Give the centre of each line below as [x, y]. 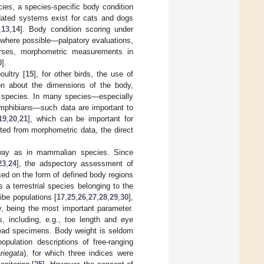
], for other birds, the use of [83, 74]
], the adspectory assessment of [75, 164]
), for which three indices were [79, 253]
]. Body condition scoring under [77, 29]
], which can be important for [81, 119]
